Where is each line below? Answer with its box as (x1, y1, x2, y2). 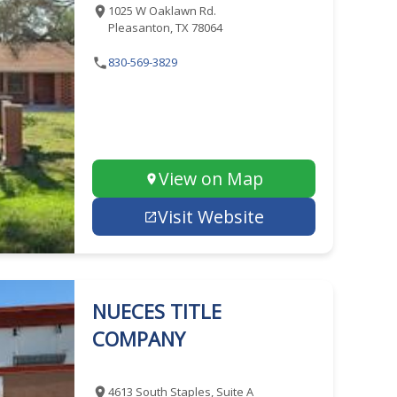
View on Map (158, 167, 263, 191)
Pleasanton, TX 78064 (107, 19, 222, 35)
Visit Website (157, 205, 264, 229)
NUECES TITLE (91, 298, 222, 324)
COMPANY (91, 325, 185, 352)
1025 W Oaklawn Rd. (107, 3, 216, 19)
